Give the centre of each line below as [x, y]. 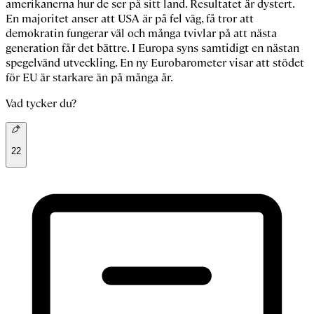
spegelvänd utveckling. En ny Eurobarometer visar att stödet [155, 63]
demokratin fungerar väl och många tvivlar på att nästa [141, 34]
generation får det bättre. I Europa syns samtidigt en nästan [152, 48]
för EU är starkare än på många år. [89, 78]
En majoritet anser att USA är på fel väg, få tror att [130, 19]
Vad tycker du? [41, 104]
